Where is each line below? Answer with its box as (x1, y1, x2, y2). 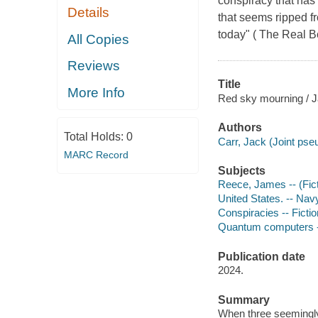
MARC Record (63, 149, 128, 161)
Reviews (67, 58, 121, 74)
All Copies (67, 31, 130, 47)
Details (67, 5, 110, 21)
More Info (67, 84, 126, 100)
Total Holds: (63, 131, 126, 143)
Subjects (217, 164, 265, 177)
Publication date (217, 250, 305, 263)
